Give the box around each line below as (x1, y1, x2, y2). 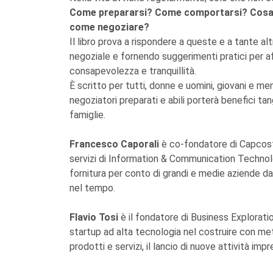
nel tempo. (69, 182, 115, 194)
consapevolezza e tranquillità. (69, 65, 196, 77)
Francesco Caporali (69, 138, 159, 150)
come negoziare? (69, 21, 149, 33)
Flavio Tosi (69, 211, 118, 223)
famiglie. (69, 109, 105, 121)
